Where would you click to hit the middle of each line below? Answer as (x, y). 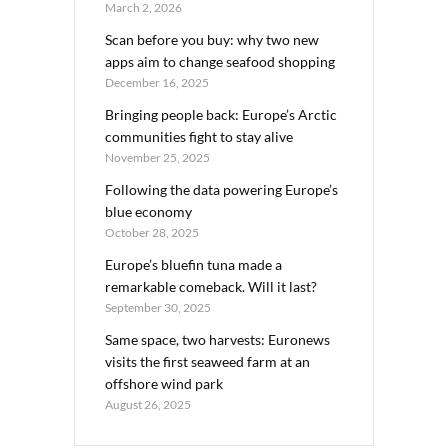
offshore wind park (164, 383)
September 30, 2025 (158, 307)
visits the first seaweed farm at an (207, 361)
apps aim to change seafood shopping (220, 61)
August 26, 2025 (148, 404)
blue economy (148, 211)
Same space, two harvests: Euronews (217, 339)
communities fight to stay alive (199, 136)
